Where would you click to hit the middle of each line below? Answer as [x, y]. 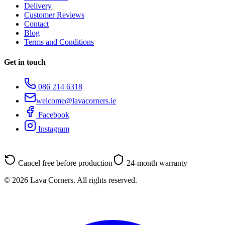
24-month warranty [156, 163]
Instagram [53, 129]
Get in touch [25, 62]
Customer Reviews [54, 15]
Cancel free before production [64, 163]
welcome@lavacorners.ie [76, 100]
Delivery [38, 6]
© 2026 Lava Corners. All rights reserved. [71, 180]
